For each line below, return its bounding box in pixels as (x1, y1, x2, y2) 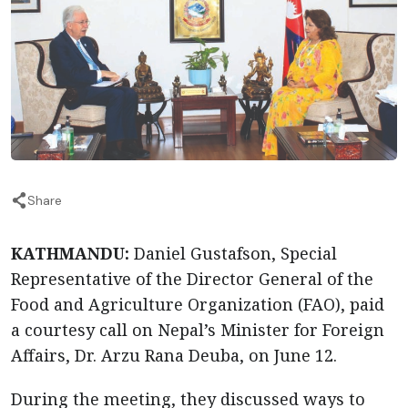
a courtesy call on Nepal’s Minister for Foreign (11, 318, 384, 341)
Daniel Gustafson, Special (134, 241, 337, 264)
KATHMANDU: (11, 241, 134, 264)
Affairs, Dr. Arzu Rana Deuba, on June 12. (11, 343, 337, 366)
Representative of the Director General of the (11, 267, 373, 290)
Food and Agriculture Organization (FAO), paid (11, 292, 384, 315)
